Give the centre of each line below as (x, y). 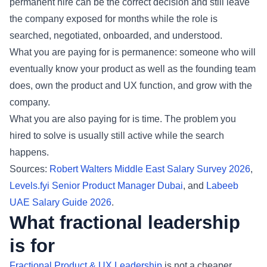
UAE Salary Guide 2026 (60, 202)
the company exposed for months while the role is (114, 18)
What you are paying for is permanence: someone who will (133, 52)
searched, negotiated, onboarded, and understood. (116, 35)
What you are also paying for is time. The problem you (123, 119)
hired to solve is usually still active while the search (117, 135)
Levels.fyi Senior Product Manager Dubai (96, 185)
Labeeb (222, 185)
